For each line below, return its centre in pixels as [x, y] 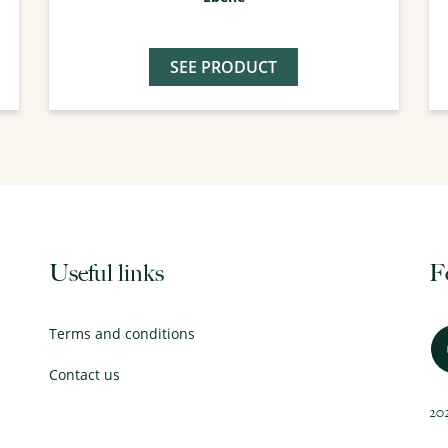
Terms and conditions [121, 334]
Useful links [106, 273]
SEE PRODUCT [224, 67]
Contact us [84, 375]
